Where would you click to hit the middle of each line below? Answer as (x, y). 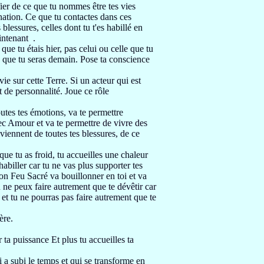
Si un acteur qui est (105, 80)
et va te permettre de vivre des (92, 123)
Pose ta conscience (115, 59)
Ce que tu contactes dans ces (78, 17)
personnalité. (40, 91)
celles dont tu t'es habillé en (92, 27)
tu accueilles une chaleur (103, 155)
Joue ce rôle (87, 91)
